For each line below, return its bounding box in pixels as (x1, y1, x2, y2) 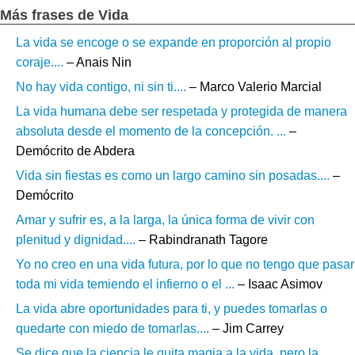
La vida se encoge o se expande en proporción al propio (16, 36, 331, 50)
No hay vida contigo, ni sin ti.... (16, 80, 186, 94)
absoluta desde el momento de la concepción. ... (16, 124, 286, 139)
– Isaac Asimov (235, 277, 323, 292)
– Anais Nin (63, 55, 132, 70)
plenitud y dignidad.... (16, 233, 136, 247)
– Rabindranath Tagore (136, 233, 268, 247)
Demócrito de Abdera (16, 144, 135, 158)
